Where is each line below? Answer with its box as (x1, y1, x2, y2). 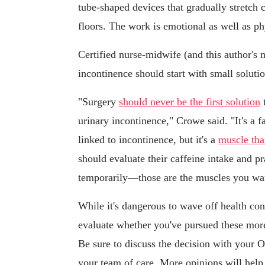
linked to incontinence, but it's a (78, 134, 218, 146)
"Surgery (78, 96, 119, 108)
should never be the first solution (119, 96, 260, 108)
